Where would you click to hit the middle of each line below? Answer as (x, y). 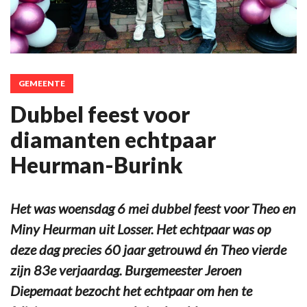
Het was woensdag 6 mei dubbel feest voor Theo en (153, 208)
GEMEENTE (42, 83)
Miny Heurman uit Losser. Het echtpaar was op (140, 229)
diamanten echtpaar (113, 139)
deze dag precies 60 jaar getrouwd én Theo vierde (148, 249)
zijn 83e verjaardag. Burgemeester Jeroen (126, 270)
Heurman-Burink (97, 164)
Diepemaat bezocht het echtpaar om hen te (131, 290)
